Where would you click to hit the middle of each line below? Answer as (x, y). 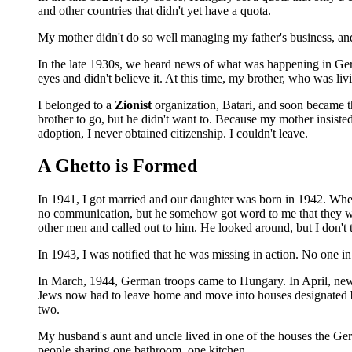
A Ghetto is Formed (117, 166)
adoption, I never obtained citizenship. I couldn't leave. (173, 133)
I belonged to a (75, 104)
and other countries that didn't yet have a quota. (154, 10)
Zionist (132, 104)
